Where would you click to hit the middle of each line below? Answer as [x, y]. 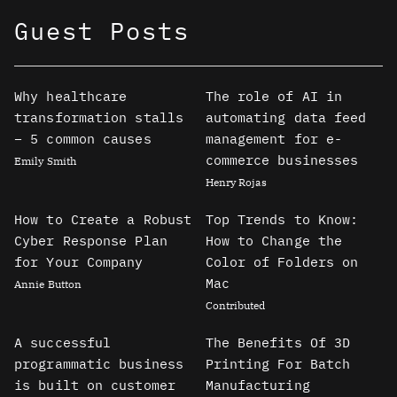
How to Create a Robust [103, 219]
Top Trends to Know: [282, 219]
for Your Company [79, 261]
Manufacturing [257, 385]
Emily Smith [46, 160]
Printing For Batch [278, 363]
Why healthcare [71, 96]
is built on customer [95, 385]
